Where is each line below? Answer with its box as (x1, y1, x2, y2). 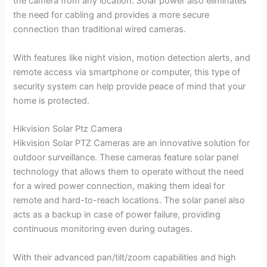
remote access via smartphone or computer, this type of (13, 66, 241, 77)
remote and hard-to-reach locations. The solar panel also (13, 195, 246, 206)
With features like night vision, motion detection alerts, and (13, 52, 251, 63)
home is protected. (13, 95, 90, 106)
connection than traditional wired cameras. (13, 23, 187, 35)
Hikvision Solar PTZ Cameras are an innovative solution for (13, 138, 250, 149)
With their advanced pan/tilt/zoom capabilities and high (13, 252, 237, 263)
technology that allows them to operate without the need (13, 166, 244, 178)
